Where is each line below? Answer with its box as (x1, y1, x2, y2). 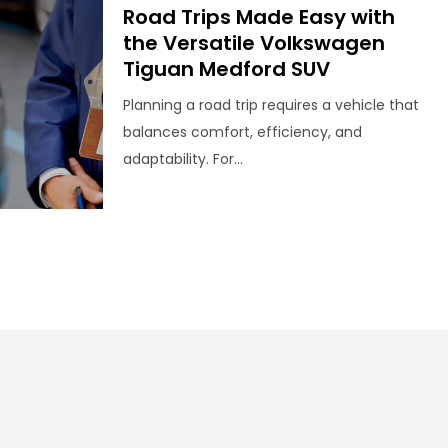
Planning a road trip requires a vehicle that (122, 95, 419, 116)
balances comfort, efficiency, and (122, 122, 362, 143)
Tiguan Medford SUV (122, 55, 330, 84)
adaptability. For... (122, 149, 243, 170)
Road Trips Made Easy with (122, 3, 395, 32)
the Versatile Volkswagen (122, 29, 385, 58)
